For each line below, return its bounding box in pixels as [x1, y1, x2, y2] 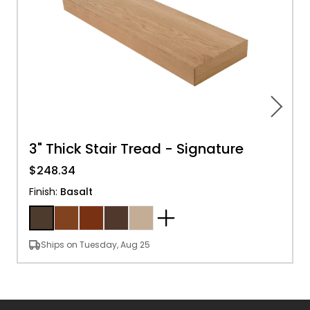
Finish [29, 185, 55, 199]
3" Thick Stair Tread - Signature [29, 139, 244, 158]
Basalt [60, 185, 93, 199]
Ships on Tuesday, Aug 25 [41, 239, 150, 250]
